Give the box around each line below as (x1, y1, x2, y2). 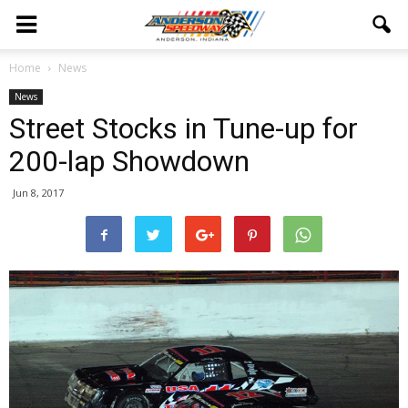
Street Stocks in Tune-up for (9, 111, 358, 146)
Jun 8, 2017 (13, 186, 64, 199)
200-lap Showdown (9, 144, 250, 178)
